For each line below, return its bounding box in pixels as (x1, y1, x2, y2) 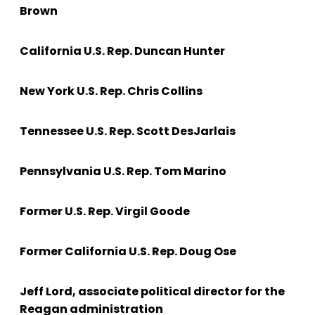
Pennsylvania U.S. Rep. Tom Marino (20, 163, 226, 180)
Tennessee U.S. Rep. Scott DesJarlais (20, 123, 236, 140)
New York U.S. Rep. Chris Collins (20, 83, 202, 100)
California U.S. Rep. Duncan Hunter (20, 43, 225, 60)
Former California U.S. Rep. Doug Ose (20, 243, 236, 260)
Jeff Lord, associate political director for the (20, 283, 285, 300)
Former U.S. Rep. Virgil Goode (20, 203, 190, 220)
